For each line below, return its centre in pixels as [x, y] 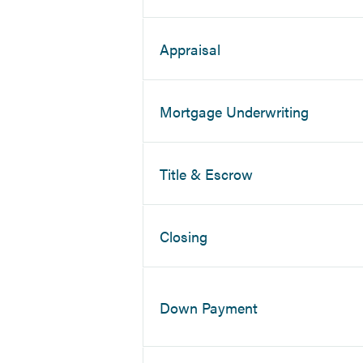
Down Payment [209, 307]
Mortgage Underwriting [235, 112]
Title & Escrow [207, 174]
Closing [184, 237]
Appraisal [190, 49]
